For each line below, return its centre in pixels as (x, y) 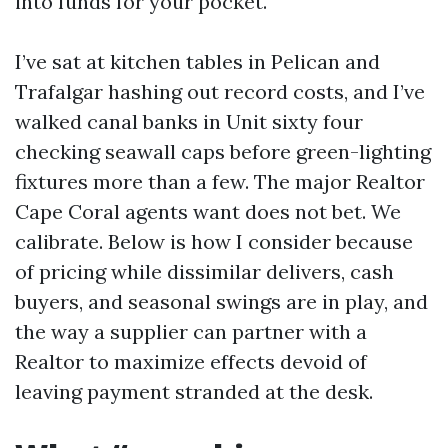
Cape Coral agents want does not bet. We (208, 211)
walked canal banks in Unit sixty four (189, 121)
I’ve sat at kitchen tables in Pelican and (197, 61)
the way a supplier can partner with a (191, 331)
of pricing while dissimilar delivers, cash (204, 271)
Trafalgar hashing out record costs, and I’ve (220, 91)
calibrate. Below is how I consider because (214, 241)
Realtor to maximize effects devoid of (191, 361)
